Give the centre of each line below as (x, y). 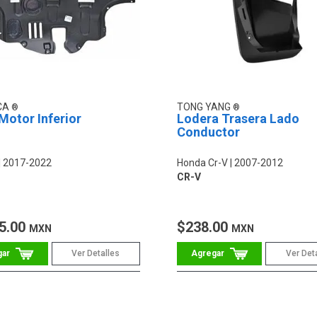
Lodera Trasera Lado (238, 119)
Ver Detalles (96, 254)
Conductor (208, 132)
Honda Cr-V (202, 163)
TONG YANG (204, 107)
